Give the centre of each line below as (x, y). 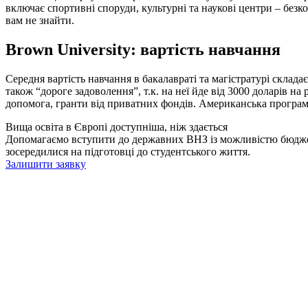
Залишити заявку (46, 164)
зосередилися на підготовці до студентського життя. (128, 151)
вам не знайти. (40, 21)
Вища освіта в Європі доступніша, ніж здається (117, 126)
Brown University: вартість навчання (143, 49)
